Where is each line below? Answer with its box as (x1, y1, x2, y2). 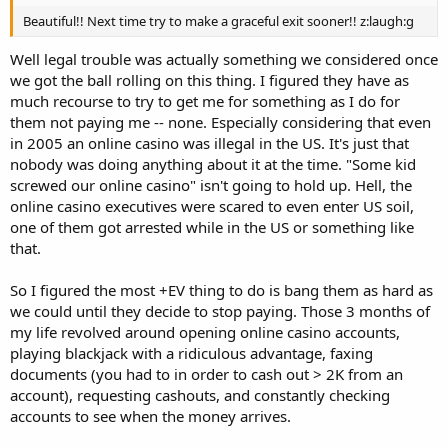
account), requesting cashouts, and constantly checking (10, 384, 390, 405)
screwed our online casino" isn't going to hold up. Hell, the (10, 174, 412, 195)
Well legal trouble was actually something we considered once (10, 48, 438, 69)
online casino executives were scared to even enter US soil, (10, 195, 414, 216)
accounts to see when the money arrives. (10, 405, 291, 426)
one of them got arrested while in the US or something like (10, 216, 414, 237)
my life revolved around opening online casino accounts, (10, 321, 400, 342)
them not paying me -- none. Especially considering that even (10, 111, 431, 132)
